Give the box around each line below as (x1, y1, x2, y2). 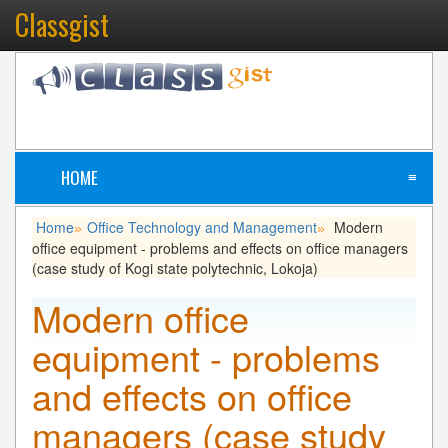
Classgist (15, 4, 109, 45)
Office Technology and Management (87, 216, 317, 237)
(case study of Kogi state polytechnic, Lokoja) (32, 257, 318, 278)
